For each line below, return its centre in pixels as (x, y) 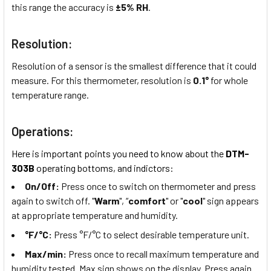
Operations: (43, 131)
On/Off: (42, 186)
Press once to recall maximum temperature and (163, 254)
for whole (228, 80)
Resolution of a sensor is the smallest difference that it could (134, 65)
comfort (147, 201)
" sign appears (231, 201)
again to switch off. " (53, 201)
